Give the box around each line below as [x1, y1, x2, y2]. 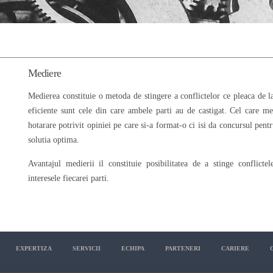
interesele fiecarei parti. [28, 174, 109, 183]
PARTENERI [165, 245, 200, 252]
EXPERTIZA [15, 245, 52, 252]
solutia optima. [28, 135, 79, 144]
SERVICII [72, 245, 101, 252]
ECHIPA [121, 245, 144, 252]
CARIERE [221, 245, 249, 252]
